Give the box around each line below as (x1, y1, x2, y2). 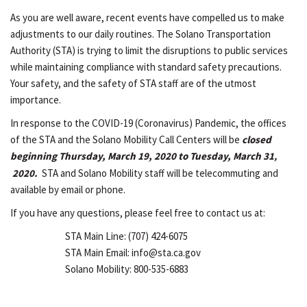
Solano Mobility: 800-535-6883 (65, 262, 188, 275)
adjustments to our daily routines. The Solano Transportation (10, 27, 271, 40)
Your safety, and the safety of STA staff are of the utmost (10, 77, 256, 90)
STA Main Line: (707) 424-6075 (65, 230, 188, 243)
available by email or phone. (10, 183, 125, 196)
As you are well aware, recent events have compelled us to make (10, 11, 284, 24)
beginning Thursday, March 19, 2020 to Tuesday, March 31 (10, 149, 274, 162)
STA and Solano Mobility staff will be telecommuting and (42, 167, 278, 180)
